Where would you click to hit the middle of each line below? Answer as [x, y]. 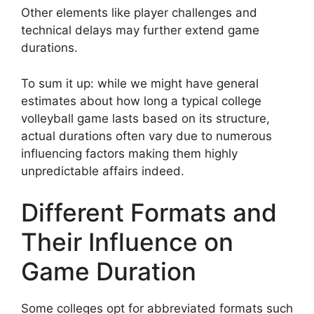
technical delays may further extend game [140, 30]
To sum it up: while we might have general [140, 83]
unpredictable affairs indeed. [103, 171]
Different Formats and [149, 213]
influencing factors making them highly [129, 153]
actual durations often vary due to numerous [146, 136]
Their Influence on [127, 242]
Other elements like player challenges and [139, 13]
